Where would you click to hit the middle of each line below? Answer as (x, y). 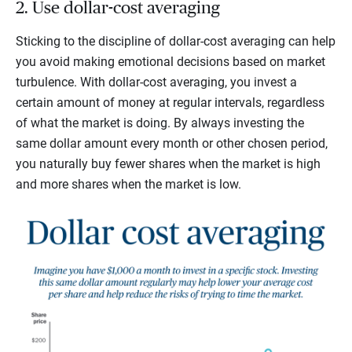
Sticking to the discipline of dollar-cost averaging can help (176, 41)
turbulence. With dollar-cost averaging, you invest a (156, 82)
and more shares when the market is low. (130, 184)
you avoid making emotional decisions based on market (170, 61)
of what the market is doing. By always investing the (160, 123)
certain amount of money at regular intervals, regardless (170, 102)
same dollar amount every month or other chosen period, (172, 143)
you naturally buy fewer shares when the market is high (168, 163)
